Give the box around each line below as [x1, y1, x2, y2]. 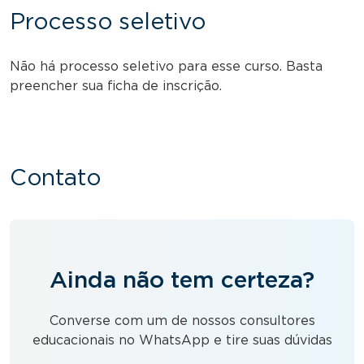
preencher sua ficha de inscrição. [10, 79, 222, 93]
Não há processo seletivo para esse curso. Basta [10, 59, 323, 73]
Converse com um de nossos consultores [49, 314, 315, 327]
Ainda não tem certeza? [50, 269, 314, 292]
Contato [10, 167, 101, 190]
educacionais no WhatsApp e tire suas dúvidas [32, 333, 332, 347]
